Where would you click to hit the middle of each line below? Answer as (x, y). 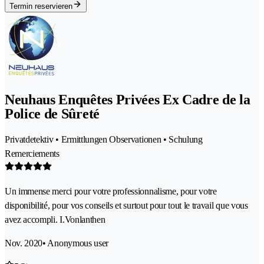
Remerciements (32, 153)
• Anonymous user (76, 243)
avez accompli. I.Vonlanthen (55, 219)
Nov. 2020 (24, 243)
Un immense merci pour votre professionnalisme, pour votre (111, 191)
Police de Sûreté (52, 113)
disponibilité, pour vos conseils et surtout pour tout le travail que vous (126, 205)
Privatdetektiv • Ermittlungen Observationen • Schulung (104, 139)
